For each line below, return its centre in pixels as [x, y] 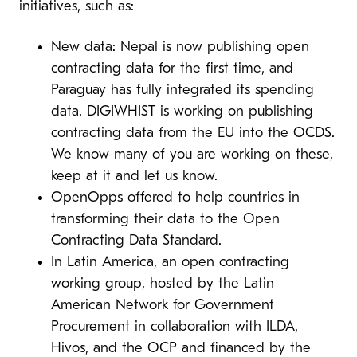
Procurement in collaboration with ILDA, [175, 327]
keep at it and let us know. [134, 176]
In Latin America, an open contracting [170, 262]
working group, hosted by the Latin [163, 284]
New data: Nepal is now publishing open [180, 47]
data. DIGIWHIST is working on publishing [182, 112]
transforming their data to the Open [165, 219]
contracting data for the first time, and [172, 69]
